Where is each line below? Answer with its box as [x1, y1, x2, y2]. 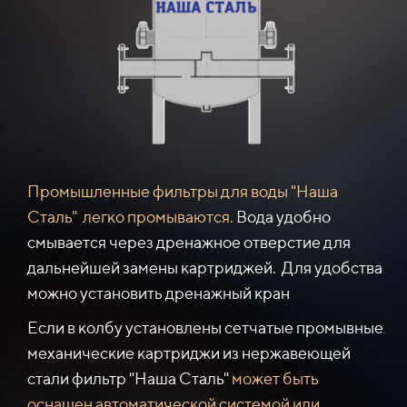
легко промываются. [83, 206, 236, 226]
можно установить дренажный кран [27, 283, 290, 303]
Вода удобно [236, 206, 331, 226]
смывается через [27, 232, 154, 252]
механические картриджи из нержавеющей [27, 342, 351, 362]
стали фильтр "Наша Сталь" [27, 368, 232, 388]
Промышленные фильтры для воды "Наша [27, 181, 338, 201]
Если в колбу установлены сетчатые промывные [27, 317, 383, 337]
